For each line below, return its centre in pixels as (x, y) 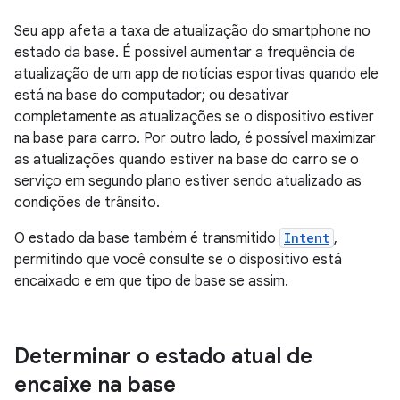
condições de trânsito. (87, 203)
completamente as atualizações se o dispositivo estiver (194, 117)
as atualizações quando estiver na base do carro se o (187, 160)
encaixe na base (95, 385)
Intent (307, 238)
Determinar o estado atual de (163, 356)
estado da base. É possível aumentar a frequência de (185, 53)
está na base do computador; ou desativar (152, 96)
